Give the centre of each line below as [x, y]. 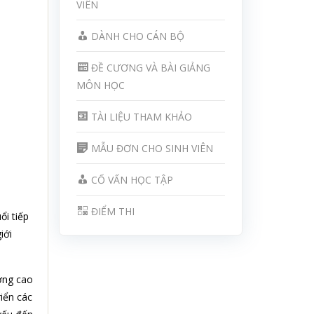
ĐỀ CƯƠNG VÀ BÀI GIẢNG [150, 67]
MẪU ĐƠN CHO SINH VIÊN [152, 148]
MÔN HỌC [100, 85]
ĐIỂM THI [112, 211]
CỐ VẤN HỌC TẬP [132, 179]
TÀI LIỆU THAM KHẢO [141, 116]
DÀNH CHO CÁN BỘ [137, 36]
